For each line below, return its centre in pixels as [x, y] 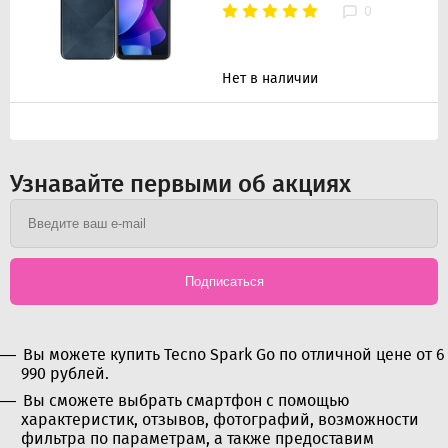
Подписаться [224, 281]
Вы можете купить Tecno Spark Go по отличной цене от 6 [234, 354]
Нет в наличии [270, 79]
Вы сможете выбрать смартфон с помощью [186, 400]
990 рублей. [65, 373]
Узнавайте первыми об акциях [180, 183]
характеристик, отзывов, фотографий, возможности [220, 419]
